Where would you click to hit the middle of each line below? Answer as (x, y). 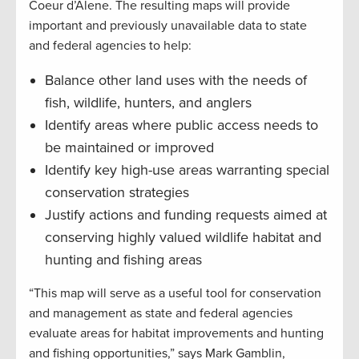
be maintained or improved (129, 148)
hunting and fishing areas (123, 260)
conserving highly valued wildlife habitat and (183, 238)
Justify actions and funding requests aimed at (186, 215)
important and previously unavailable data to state (168, 26)
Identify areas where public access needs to (182, 125)
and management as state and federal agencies (161, 314)
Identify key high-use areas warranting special (187, 170)
